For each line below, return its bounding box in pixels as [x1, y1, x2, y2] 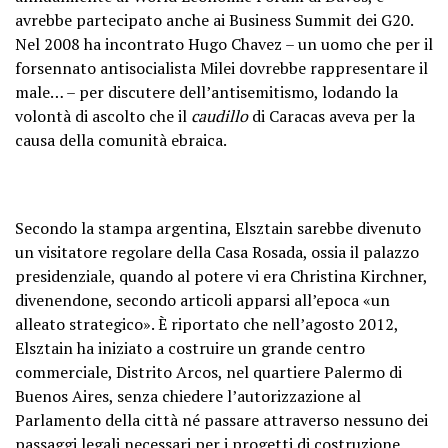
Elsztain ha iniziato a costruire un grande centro [15, 336, 365, 359]
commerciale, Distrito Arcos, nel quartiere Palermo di [15, 360, 402, 383]
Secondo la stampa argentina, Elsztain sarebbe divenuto [15, 216, 421, 239]
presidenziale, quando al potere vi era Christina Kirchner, [15, 264, 427, 287]
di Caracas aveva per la [248, 104, 415, 127]
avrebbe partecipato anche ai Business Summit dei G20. [15, 8, 413, 31]
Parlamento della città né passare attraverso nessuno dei [15, 408, 428, 431]
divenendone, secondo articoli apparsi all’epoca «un [15, 288, 390, 311]
